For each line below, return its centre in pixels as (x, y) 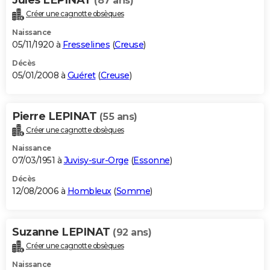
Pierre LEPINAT (56, 116)
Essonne (152, 161)
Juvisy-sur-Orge (96, 161)
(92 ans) (132, 233)
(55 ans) (118, 116)
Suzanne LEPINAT (62, 232)
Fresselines (86, 44)
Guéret (81, 75)
